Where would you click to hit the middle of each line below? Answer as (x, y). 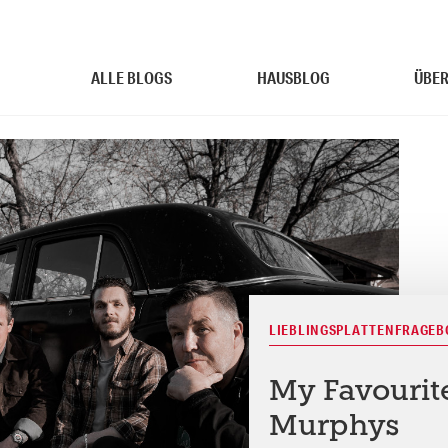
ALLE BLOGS (132, 77)
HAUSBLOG (293, 77)
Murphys (334, 427)
